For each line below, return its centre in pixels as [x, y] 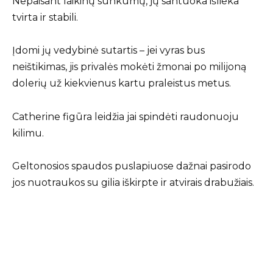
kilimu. [28, 133]
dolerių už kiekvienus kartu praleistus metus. [122, 83]
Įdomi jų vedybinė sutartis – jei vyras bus [108, 51]
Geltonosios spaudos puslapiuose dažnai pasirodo [132, 166]
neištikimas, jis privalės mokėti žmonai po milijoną [129, 67]
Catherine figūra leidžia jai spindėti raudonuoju [126, 116]
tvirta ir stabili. [45, 18]
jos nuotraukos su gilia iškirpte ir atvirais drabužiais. [133, 182]
